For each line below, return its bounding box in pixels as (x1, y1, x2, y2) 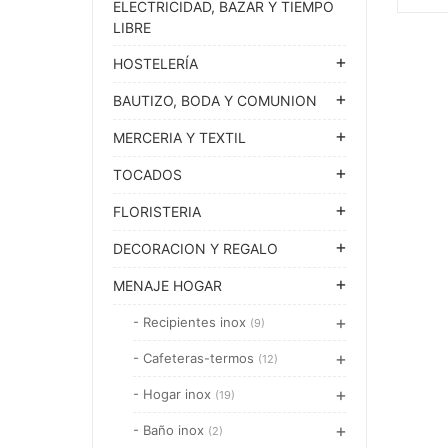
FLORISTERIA (113, 203, 201, 220)
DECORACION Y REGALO (113, 240, 278, 257)
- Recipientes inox (133, 314, 250, 330)
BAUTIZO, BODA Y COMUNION (113, 92, 317, 109)
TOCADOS (113, 166, 182, 183)
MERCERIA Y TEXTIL (113, 129, 246, 146)
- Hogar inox (133, 386, 215, 402)
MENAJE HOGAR (113, 277, 222, 294)
